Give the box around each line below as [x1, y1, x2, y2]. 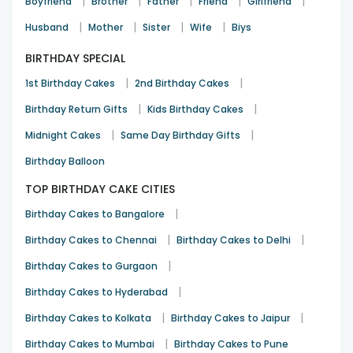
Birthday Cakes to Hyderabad [25, 284, 168, 299]
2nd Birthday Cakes [135, 76, 229, 90]
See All [126, 2, 166, 18]
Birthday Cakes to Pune [174, 336, 288, 351]
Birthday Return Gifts [25, 102, 128, 116]
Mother [88, 20, 123, 34]
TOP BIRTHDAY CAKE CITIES [25, 180, 175, 197]
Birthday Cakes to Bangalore [25, 206, 165, 221]
